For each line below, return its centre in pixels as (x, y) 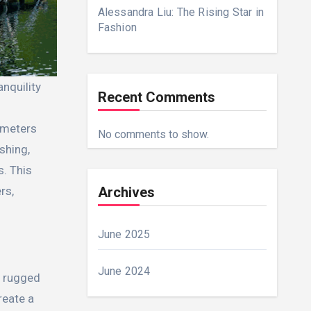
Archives (126, 192)
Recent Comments (156, 97)
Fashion (117, 27)
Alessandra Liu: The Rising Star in (181, 12)
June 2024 (124, 271)
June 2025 (124, 234)
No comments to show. (153, 134)
